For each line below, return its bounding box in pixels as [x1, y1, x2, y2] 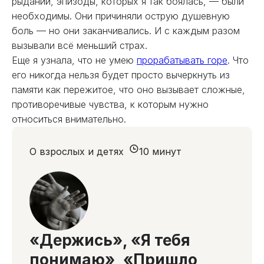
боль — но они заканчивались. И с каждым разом [12, 25, 240, 37]
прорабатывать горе [137, 54, 227, 66]
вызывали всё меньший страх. [12, 39, 147, 51]
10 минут [139, 146, 181, 157]
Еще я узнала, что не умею [12, 54, 137, 66]
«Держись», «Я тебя [29, 231, 190, 249]
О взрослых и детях [29, 146, 124, 157]
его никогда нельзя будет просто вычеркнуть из [12, 69, 230, 81]
